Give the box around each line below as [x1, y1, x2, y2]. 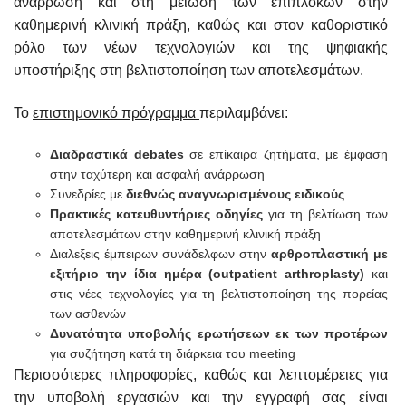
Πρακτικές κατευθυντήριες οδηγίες [50, 207, 263, 221]
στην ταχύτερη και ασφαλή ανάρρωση [50, 167, 265, 181]
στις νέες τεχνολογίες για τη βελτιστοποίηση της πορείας [50, 286, 388, 301]
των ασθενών [50, 306, 126, 321]
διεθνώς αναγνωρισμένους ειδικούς [126, 187, 344, 201]
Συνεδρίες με [50, 187, 126, 201]
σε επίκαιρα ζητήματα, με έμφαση [183, 147, 389, 161]
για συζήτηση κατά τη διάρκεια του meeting [50, 346, 295, 361]
